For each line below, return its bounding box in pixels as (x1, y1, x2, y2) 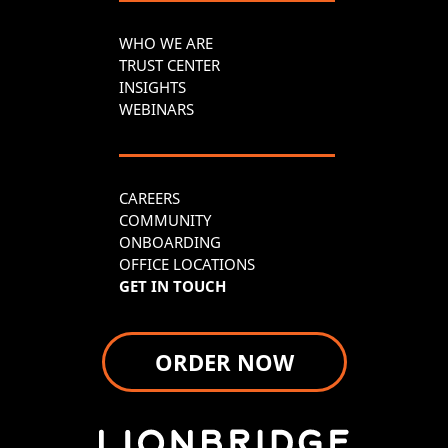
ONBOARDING (119, 231, 221, 252)
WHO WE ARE (119, 32, 213, 53)
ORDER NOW (154, 346, 294, 377)
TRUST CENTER (119, 54, 220, 75)
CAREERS (119, 187, 180, 208)
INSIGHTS (119, 76, 186, 97)
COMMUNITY (119, 209, 211, 230)
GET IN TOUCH (119, 275, 226, 296)
